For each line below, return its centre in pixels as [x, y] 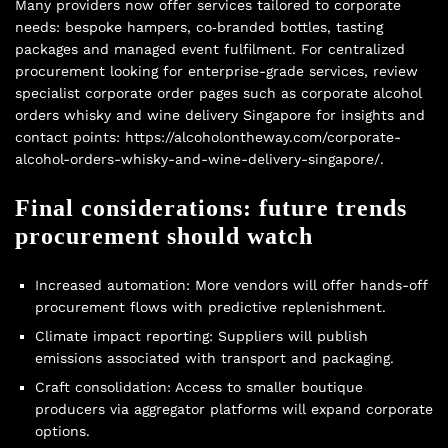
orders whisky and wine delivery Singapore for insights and [220, 114]
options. [62, 430]
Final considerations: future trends [211, 207]
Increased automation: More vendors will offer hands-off [231, 284]
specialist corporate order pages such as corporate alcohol [218, 92]
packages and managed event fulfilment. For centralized [210, 48]
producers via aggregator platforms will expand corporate [234, 408]
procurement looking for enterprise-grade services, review [216, 70]
